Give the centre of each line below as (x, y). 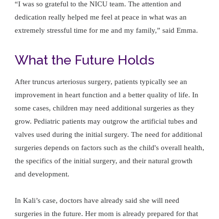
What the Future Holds (85, 60)
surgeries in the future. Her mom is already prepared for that (106, 213)
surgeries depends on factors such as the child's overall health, (109, 147)
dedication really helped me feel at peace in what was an (101, 17)
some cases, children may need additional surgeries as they (105, 108)
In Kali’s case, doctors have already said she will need (97, 200)
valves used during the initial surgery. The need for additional (109, 134)
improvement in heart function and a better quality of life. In (107, 95)
